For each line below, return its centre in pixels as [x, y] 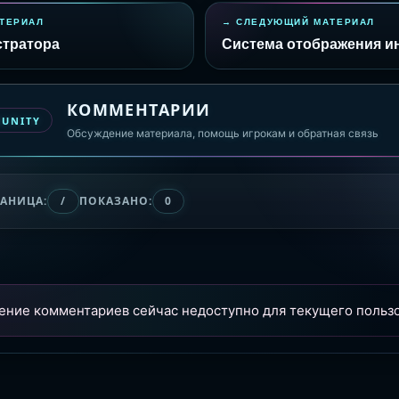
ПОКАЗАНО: [115, 200]
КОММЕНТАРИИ [138, 110]
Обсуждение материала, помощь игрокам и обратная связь [222, 134]
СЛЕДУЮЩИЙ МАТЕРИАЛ [306, 21]
